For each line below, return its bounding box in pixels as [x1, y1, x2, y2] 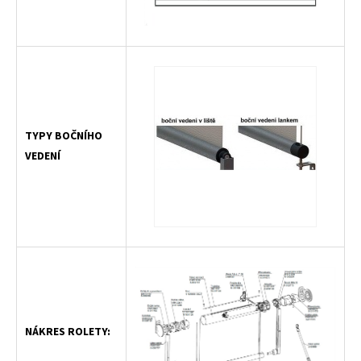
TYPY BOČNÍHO [25, 127, 102, 144]
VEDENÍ [25, 147, 60, 164]
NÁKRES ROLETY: [25, 323, 110, 340]
